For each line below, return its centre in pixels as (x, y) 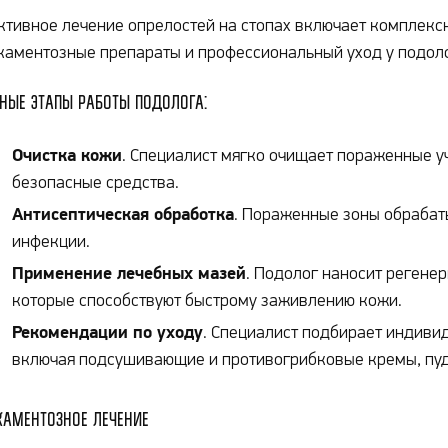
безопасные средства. (95, 182)
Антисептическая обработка (123, 213)
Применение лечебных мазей (129, 272)
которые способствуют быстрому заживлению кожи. (207, 300)
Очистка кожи (67, 154)
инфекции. (51, 241)
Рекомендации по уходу (107, 331)
